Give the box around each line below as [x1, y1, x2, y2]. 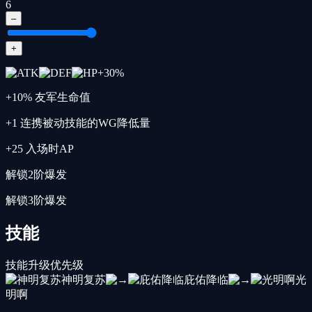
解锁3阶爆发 [6, 194, 67, 206]
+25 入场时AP [6, 142, 74, 155]
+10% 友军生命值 [6, 91, 91, 103]
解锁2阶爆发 [6, 168, 67, 180]
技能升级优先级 [6, 258, 84, 272]
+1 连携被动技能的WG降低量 [6, 116, 150, 129]
